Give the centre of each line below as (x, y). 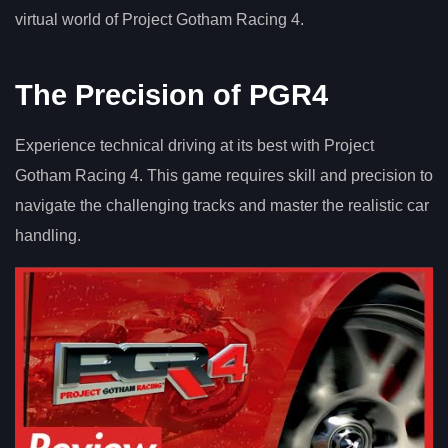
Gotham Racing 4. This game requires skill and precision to (224, 176)
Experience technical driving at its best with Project (194, 146)
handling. (48, 236)
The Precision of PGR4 (171, 95)
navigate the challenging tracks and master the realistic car (222, 206)
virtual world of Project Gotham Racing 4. (159, 20)
